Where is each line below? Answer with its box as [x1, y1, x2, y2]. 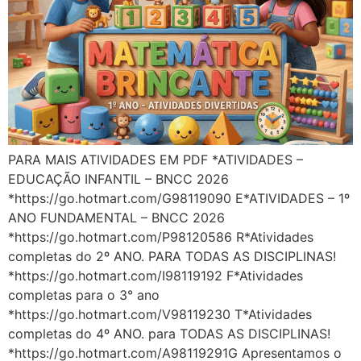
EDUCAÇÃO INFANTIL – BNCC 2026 [8, 171, 229, 187]
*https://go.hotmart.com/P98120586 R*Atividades [8, 229, 313, 245]
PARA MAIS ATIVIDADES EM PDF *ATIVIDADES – [8, 151, 303, 168]
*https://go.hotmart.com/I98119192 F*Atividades [8, 268, 303, 284]
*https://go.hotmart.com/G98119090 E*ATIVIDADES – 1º [8, 190, 350, 206]
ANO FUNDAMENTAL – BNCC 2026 [8, 210, 225, 226]
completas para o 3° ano [8, 287, 160, 303]
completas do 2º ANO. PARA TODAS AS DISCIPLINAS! [8, 248, 336, 264]
